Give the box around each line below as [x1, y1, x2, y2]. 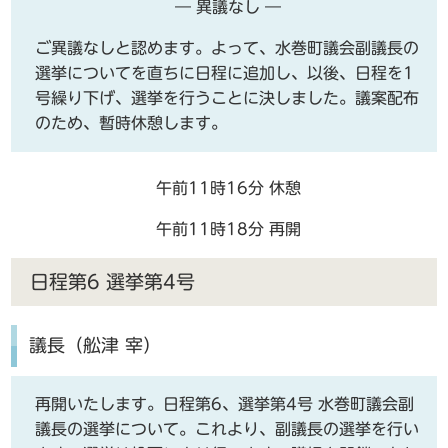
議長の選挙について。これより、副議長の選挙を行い [35, 420, 420, 437]
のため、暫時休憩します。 [35, 115, 228, 132]
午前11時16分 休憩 [155, 180, 301, 197]
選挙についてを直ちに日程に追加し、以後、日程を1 [35, 65, 415, 82]
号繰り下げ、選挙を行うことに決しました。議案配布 [35, 90, 420, 107]
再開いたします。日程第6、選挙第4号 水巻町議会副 [35, 395, 415, 412]
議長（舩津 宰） [28, 336, 161, 354]
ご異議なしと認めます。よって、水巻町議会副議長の [35, 40, 420, 57]
